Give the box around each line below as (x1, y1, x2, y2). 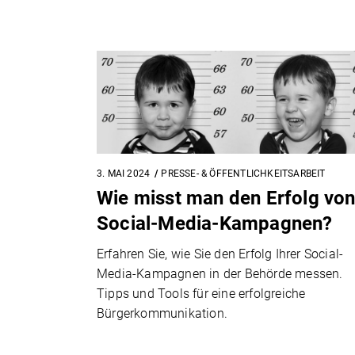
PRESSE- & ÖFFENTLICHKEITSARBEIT (161, 167, 326, 179)
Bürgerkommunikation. (97, 305, 227, 321)
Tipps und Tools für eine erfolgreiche (97, 285, 306, 301)
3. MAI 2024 (97, 167, 151, 179)
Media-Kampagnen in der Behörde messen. (97, 265, 343, 281)
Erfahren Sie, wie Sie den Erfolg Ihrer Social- (97, 246, 344, 261)
